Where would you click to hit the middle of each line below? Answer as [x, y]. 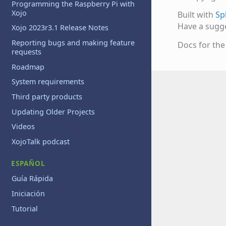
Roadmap [28, 67]
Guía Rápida [33, 179]
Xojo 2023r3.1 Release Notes [60, 28]
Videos [23, 127]
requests [27, 52]
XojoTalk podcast [41, 141]
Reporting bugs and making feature [73, 43]
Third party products [47, 96]
